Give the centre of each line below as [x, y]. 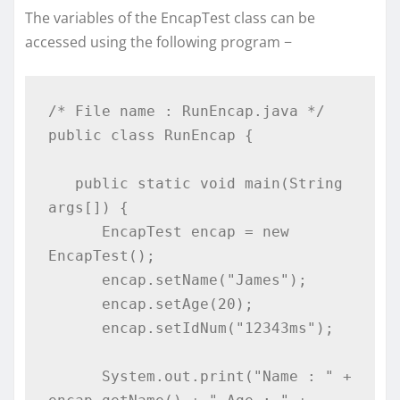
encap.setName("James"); [75, 279]
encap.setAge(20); [75, 304]
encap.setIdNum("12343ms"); [75, 328]
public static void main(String [61, 183]
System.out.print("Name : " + [75, 376]
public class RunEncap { [150, 135]
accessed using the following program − [158, 42]
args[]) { [88, 207]
